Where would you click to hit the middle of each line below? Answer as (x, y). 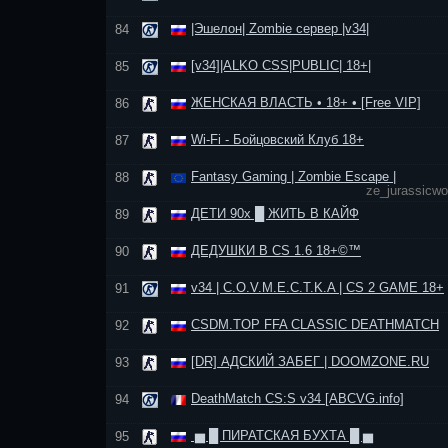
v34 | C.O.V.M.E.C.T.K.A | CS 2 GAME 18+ (317, 287)
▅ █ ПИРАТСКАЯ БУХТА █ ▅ (282, 435)
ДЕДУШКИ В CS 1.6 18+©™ (276, 250)
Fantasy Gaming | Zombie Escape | (293, 176)
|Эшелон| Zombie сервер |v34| (280, 28)
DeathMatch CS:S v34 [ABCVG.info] (297, 398)
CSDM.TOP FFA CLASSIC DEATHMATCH (315, 324)
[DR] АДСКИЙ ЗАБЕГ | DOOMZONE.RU (310, 361)
